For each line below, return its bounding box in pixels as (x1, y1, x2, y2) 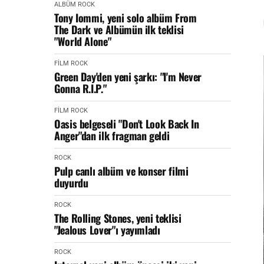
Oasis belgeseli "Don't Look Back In (54, 116, 199, 131)
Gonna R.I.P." (54, 81, 107, 96)
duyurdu (54, 175, 88, 190)
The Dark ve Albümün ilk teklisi (54, 22, 184, 37)
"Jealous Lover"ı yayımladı (54, 222, 160, 237)
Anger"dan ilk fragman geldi (54, 128, 170, 143)
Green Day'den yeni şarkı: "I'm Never (54, 69, 202, 84)
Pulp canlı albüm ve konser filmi (54, 163, 189, 179)
